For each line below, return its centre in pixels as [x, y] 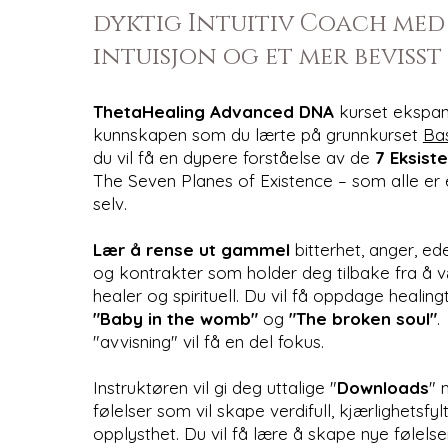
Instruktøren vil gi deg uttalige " [214, 387]
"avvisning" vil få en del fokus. [208, 341]
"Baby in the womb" [175, 318]
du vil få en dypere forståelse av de [233, 157]
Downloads [382, 387]
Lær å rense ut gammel [193, 249]
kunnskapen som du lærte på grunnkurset [257, 134]
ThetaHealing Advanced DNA [213, 111]
